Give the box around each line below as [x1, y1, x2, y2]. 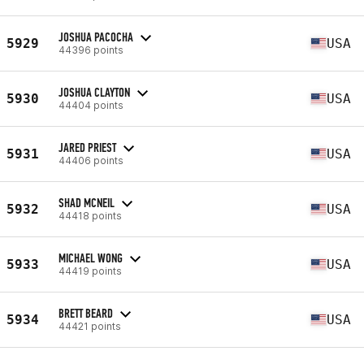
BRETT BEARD [58, 305, 113, 321]
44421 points [58, 319, 121, 332]
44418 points [58, 209, 122, 222]
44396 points [58, 43, 123, 56]
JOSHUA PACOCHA [58, 28, 133, 45]
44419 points [58, 264, 122, 277]
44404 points [58, 98, 123, 111]
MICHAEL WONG [58, 249, 123, 266]
